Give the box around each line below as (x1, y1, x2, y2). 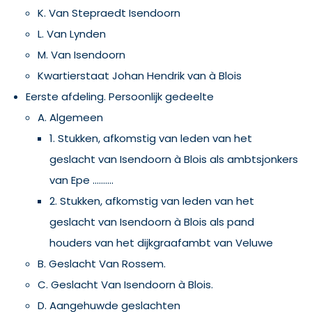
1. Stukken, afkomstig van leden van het (49, 131, 252, 146)
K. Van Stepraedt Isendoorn (38, 6, 180, 20)
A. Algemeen (38, 110, 103, 125)
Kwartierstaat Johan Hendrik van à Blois (38, 68, 242, 83)
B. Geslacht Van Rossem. (38, 256, 166, 271)
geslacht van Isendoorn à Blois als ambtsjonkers (49, 152, 298, 166)
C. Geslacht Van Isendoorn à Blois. (38, 277, 213, 292)
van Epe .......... (49, 173, 114, 187)
